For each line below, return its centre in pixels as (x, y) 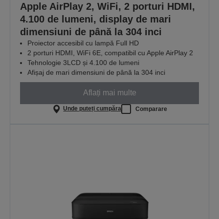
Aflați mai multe (109, 93)
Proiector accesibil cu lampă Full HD (83, 43)
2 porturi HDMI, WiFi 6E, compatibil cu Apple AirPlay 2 (110, 53)
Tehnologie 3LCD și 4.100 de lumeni (83, 62)
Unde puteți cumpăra (92, 109)
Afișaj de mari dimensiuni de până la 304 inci (96, 72)
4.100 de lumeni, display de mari (96, 19)
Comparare (152, 109)
